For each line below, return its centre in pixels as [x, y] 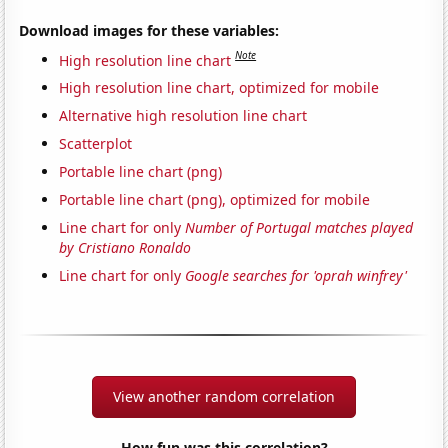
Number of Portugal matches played [299, 228]
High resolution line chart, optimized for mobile [219, 88]
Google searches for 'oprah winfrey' [296, 276]
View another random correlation [224, 397]
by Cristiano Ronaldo [125, 248]
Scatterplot [96, 144]
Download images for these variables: [149, 30]
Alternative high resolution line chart [183, 116]
